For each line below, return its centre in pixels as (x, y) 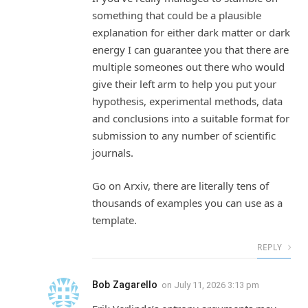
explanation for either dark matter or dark (191, 33)
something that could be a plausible (177, 15)
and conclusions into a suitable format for (191, 119)
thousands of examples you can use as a (187, 202)
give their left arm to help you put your (184, 84)
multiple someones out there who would (188, 67)
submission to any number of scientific (184, 136)
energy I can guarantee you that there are (190, 50)
